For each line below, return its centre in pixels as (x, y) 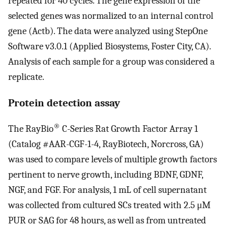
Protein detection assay (64, 103)
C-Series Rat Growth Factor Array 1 (129, 129)
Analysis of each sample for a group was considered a (111, 61)
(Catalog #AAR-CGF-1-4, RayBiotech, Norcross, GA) (106, 144)
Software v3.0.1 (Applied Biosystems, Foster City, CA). (109, 46)
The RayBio (31, 129)
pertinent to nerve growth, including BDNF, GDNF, (106, 175)
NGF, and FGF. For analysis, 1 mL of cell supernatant (107, 190)
